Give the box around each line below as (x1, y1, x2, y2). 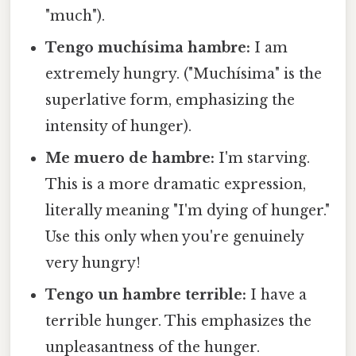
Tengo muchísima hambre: (45, 39, 251, 57)
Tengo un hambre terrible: (45, 286, 247, 304)
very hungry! (45, 254, 141, 273)
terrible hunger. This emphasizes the (45, 312, 312, 331)
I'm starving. (215, 149, 311, 168)
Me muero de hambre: (45, 149, 215, 168)
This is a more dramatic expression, (45, 176, 307, 194)
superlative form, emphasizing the (45, 91, 296, 110)
